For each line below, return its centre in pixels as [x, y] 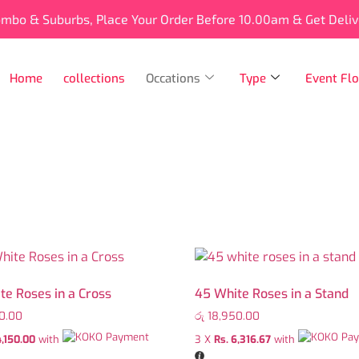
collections [94, 79]
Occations [173, 79]
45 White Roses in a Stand [272, 294]
